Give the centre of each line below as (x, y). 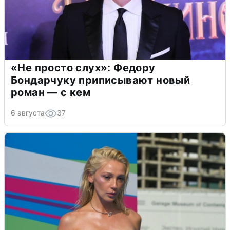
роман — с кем (51, 92)
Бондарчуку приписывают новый (101, 80)
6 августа (28, 112)
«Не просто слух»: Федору (83, 68)
